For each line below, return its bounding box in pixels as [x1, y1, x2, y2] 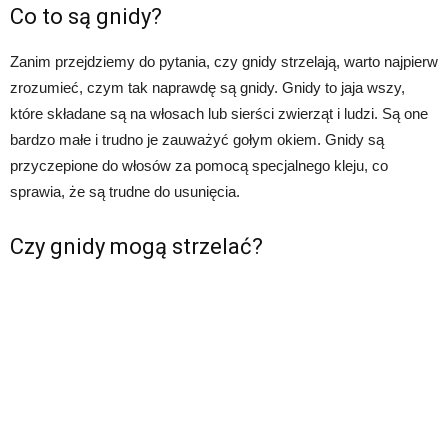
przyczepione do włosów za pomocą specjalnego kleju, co [10, 157, 388, 175]
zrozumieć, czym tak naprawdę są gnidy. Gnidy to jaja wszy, [10, 79, 405, 97]
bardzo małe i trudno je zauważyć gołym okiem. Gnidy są [10, 131, 384, 149]
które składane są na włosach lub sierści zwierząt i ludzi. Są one [10, 105, 428, 123]
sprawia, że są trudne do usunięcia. [10, 183, 240, 201]
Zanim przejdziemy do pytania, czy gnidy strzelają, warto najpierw [10, 53, 438, 71]
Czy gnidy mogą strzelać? [10, 234, 263, 260]
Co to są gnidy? [10, 4, 162, 30]
